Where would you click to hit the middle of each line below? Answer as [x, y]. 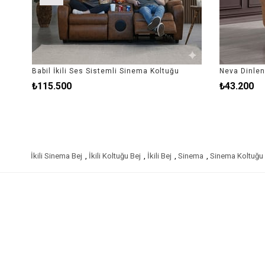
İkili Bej [159, 156]
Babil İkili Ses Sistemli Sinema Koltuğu [105, 71]
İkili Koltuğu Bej [115, 156]
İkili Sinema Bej [56, 156]
